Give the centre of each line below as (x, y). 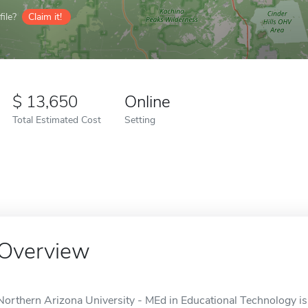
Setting (140, 120)
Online (147, 102)
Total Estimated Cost (57, 120)
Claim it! (45, 17)
